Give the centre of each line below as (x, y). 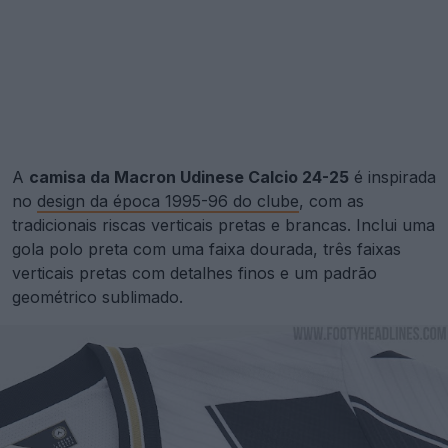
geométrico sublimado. (97, 297)
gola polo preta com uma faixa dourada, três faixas (206, 249)
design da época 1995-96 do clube (168, 201)
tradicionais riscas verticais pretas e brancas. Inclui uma (223, 225)
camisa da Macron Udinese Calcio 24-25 (189, 177)
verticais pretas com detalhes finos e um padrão (194, 273)
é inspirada (392, 177)
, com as (331, 201)
